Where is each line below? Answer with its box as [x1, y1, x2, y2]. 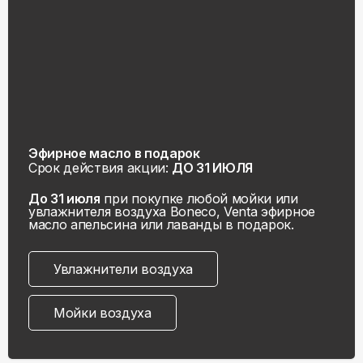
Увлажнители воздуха [53, 261, 193, 277]
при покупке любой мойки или [100, 190, 298, 207]
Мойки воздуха [53, 305, 152, 321]
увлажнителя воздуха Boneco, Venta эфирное [28, 203, 315, 220]
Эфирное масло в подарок [28, 145, 200, 161]
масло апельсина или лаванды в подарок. [28, 216, 294, 233]
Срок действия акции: [28, 160, 173, 176]
